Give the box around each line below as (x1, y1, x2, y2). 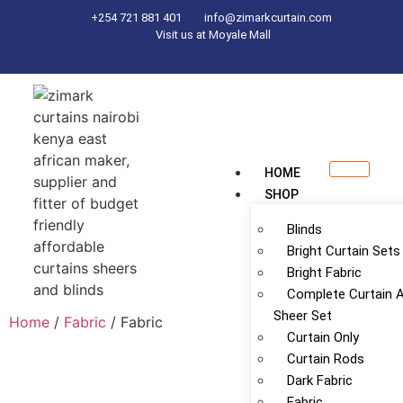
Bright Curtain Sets (287, 243, 400, 259)
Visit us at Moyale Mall (155, 28, 271, 41)
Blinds (287, 221, 322, 237)
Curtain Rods (287, 351, 364, 367)
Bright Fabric (287, 264, 362, 281)
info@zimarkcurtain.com (203, 11, 332, 24)
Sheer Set (273, 308, 332, 324)
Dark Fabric (287, 372, 353, 389)
